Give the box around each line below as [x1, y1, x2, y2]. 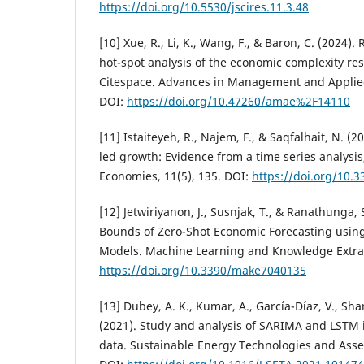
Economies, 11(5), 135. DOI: [99, 167, 252, 184]
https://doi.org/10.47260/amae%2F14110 [127, 93, 350, 109]
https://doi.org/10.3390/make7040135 [99, 262, 306, 278]
